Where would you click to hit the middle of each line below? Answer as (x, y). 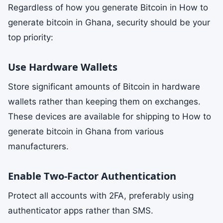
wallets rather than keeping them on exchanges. (104, 102)
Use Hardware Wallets (63, 67)
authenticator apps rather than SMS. (81, 211)
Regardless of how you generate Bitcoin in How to (108, 7)
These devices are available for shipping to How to (110, 116)
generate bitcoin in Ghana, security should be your (109, 22)
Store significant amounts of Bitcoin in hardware (104, 87)
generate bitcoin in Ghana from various (86, 131)
